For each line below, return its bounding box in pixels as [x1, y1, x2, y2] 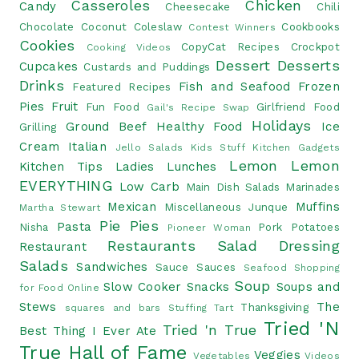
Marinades [285, 179, 340, 193]
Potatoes [290, 220, 340, 233]
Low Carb [119, 179, 180, 194]
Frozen [298, 79, 340, 94]
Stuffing [167, 301, 208, 313]
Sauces [196, 260, 236, 273]
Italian [67, 139, 107, 154]
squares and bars [64, 301, 161, 313]
